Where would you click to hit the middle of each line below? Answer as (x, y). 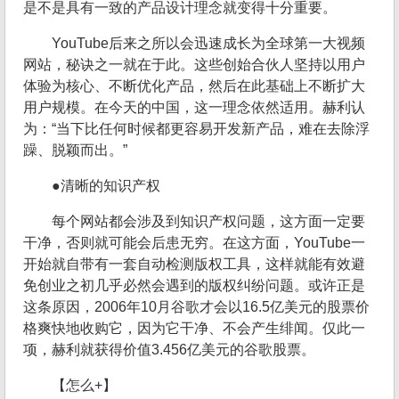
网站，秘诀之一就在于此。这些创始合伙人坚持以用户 (194, 65)
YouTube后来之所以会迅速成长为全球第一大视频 (208, 44)
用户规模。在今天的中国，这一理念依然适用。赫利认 (194, 108)
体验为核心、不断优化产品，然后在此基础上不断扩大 (194, 86)
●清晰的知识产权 (106, 186)
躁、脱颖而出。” (75, 151)
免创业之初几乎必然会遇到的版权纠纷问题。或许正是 (194, 286)
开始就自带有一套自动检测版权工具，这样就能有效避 (194, 265)
